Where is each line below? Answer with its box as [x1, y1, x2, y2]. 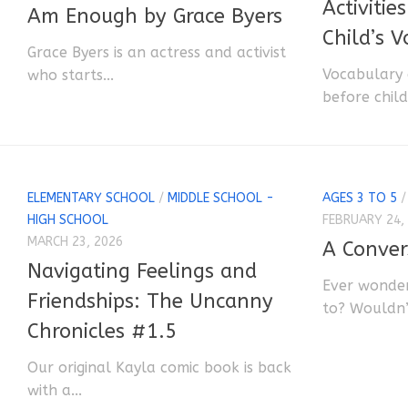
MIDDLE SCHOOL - [168, 189, 274, 206]
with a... [27, 381, 82, 399]
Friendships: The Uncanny [27, 289, 273, 313]
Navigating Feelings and [27, 259, 257, 283]
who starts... [27, 66, 114, 84]
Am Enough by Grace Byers [27, 4, 282, 28]
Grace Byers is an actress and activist [27, 43, 286, 61]
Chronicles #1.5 [27, 319, 177, 343]
